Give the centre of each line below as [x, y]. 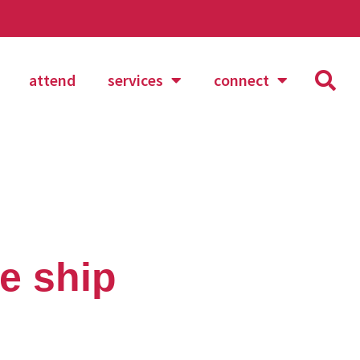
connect [241, 80]
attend [52, 80]
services [135, 80]
